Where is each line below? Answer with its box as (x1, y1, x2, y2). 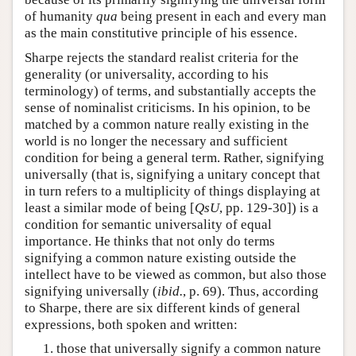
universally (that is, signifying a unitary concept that (25, 167, 320, 183)
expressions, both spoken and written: (25, 317, 238, 333)
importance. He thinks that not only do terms (25, 234, 275, 250)
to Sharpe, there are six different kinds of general (25, 300, 300, 316)
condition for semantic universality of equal (25, 217, 272, 233)
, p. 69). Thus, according (183, 284, 319, 300)
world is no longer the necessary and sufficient (25, 133, 288, 149)
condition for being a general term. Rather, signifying (25, 150, 324, 166)
